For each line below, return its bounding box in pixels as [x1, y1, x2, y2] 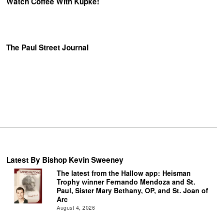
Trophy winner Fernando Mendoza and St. [57, 176, 196, 186]
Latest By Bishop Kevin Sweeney [6, 154, 124, 165]
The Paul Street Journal [6, 42, 89, 53]
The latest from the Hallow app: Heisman [57, 168, 191, 178]
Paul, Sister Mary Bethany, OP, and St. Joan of [57, 185, 209, 195]
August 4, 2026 [57, 203, 95, 212]
